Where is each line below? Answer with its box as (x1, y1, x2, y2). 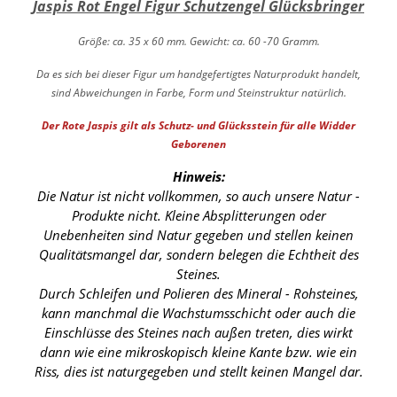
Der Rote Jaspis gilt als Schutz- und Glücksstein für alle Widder (42, 118, 355, 134)
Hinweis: (172, 167, 225, 186)
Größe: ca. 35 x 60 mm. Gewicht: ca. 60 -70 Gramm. (77, 34, 320, 50)
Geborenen (171, 136, 226, 152)
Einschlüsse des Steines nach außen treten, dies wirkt (44, 323, 353, 342)
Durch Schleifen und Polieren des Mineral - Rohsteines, (38, 284, 359, 303)
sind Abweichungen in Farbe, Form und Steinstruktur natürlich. (51, 85, 346, 101)
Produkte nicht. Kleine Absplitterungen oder (71, 206, 326, 225)
